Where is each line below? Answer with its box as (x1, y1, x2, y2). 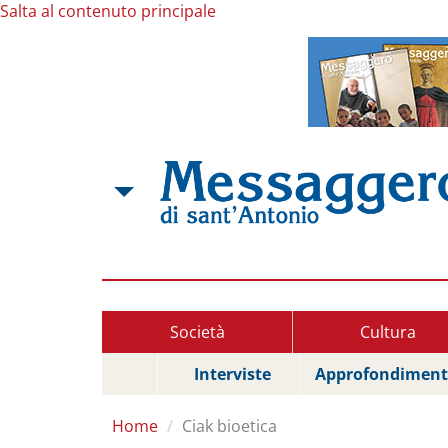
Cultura (359, 321, 416, 343)
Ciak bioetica (182, 415, 277, 437)
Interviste (194, 363, 271, 385)
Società (169, 321, 225, 343)
